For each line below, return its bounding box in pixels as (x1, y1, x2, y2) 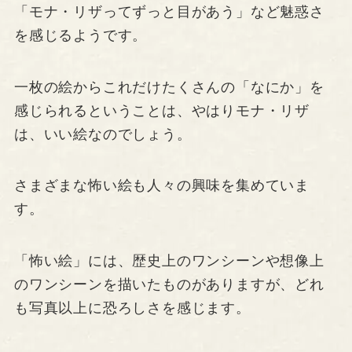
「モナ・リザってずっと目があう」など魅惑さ (13, 3, 324, 20)
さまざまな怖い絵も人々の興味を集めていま (13, 178, 310, 194)
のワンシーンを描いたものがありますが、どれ (13, 277, 324, 293)
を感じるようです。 (13, 27, 148, 43)
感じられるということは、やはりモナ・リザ (13, 102, 310, 119)
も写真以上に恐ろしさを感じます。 (13, 300, 251, 317)
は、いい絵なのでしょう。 (13, 126, 192, 142)
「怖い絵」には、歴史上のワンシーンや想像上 (13, 253, 324, 269)
